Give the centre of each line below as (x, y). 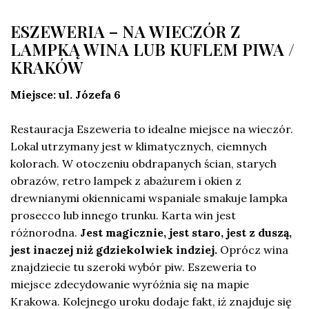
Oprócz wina (253, 249)
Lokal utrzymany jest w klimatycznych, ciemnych (139, 146)
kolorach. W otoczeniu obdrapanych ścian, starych (143, 163)
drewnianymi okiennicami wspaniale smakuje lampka (149, 198)
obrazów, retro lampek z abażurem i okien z (126, 180)
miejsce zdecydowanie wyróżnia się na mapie (130, 284)
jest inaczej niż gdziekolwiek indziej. (114, 249)
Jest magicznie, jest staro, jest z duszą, (186, 232)
